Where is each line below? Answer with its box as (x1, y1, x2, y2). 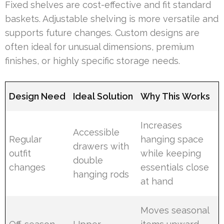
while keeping (140, 147, 201, 158)
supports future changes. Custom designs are (5, 27, 199, 38)
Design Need (9, 90, 66, 101)
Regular (9, 133, 42, 144)
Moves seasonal (140, 204, 209, 215)
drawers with (73, 140, 129, 151)
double (73, 154, 103, 165)
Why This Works (140, 90, 210, 101)
